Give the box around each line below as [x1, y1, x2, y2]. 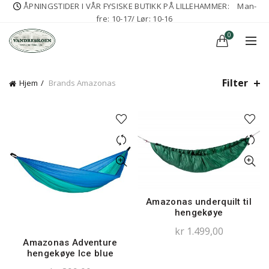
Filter [222, 76, 248, 90]
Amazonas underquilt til [146, 196, 252, 207]
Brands [47, 77, 75, 88]
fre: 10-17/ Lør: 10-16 [96, 13, 173, 24]
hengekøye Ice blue [26, 247, 114, 259]
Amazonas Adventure [23, 237, 118, 248]
